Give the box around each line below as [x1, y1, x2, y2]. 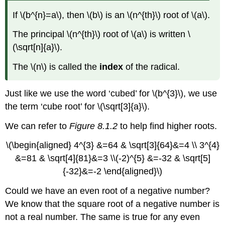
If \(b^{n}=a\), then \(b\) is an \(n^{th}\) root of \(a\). [13, 10, 210, 20]
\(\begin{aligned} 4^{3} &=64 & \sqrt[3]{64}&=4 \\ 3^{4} [6, 140, 219, 151]
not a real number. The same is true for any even [5, 212, 200, 222]
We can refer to [5, 121, 70, 131]
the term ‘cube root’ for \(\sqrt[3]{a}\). [5, 101, 150, 111]
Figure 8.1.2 [69, 121, 118, 131]
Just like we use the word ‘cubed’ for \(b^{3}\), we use [5, 88, 217, 98]
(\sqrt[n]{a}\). [13, 42, 63, 53]
